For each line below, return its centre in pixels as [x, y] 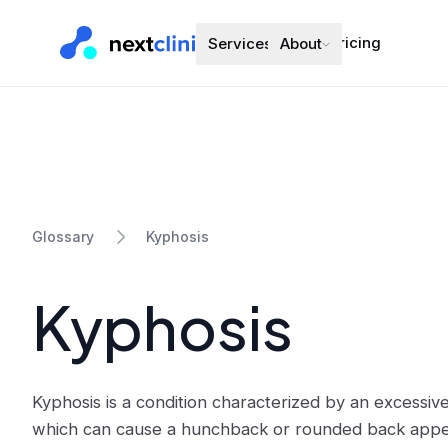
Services [240, 43]
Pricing [355, 42]
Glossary [63, 236]
